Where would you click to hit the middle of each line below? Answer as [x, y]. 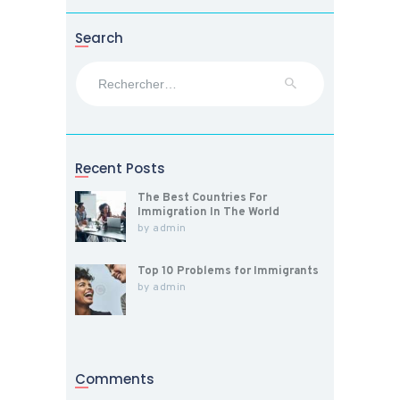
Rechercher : [112, 68]
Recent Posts [120, 169]
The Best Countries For [202, 199]
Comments [115, 379]
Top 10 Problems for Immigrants [228, 271]
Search [99, 37]
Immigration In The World [208, 213]
